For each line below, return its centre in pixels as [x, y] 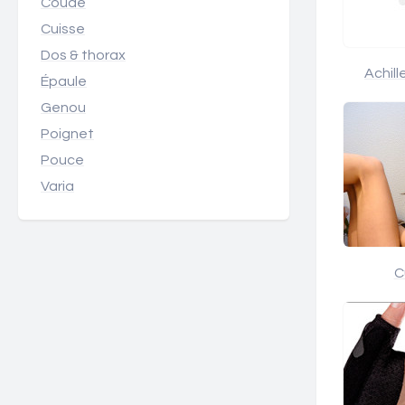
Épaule [64, 81]
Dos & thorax [83, 55]
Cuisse [63, 29]
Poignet [67, 134]
